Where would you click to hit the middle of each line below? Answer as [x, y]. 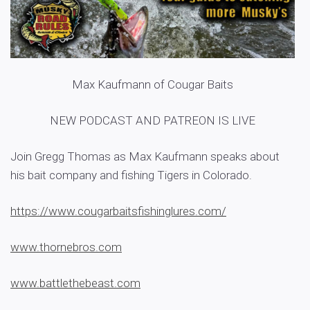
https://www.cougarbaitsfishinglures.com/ [118, 211]
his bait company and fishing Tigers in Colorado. [131, 175]
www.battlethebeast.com [75, 283]
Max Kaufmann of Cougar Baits [153, 84]
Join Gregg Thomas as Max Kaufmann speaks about [145, 156]
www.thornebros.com [66, 247]
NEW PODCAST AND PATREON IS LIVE [153, 120]
